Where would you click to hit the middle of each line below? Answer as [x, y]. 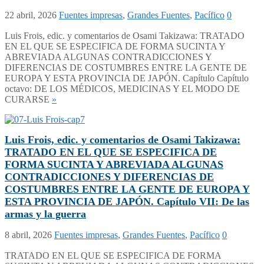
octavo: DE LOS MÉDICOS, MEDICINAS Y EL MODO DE [122, 88]
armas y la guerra [45, 214]
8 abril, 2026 [28, 235]
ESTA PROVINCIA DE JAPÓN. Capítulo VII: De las [127, 201]
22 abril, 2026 [31, 15]
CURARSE [28, 99]
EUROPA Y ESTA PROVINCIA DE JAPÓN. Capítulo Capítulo [127, 78]
